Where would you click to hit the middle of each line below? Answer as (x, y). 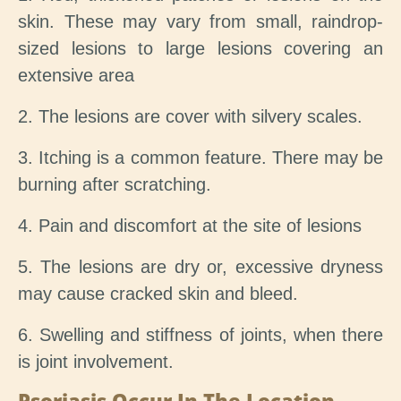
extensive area (76, 76)
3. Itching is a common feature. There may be (200, 158)
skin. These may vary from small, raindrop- (200, 22)
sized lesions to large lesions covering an (200, 49)
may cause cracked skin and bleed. (158, 294)
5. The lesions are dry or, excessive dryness (200, 267)
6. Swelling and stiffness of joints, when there (200, 335)
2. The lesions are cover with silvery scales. (190, 117)
